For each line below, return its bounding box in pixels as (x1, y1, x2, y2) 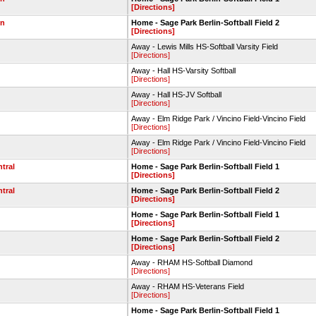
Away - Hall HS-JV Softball (131, 90, 221, 99)
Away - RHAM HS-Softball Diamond (131, 258, 253, 267)
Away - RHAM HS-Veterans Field (131, 282, 244, 291)
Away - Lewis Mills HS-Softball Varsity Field (131, 42, 278, 51)
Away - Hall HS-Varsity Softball (131, 66, 236, 75)
